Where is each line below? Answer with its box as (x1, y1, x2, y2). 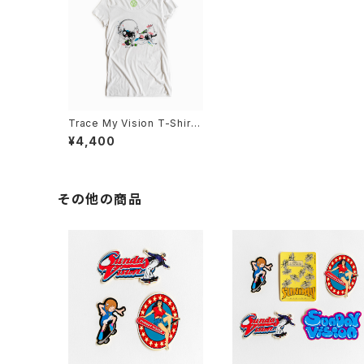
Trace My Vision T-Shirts (68, 117, 201, 130)
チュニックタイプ (68, 129, 142, 142)
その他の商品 (58, 191, 143, 208)
